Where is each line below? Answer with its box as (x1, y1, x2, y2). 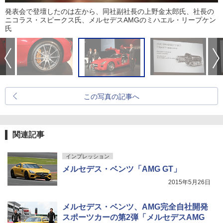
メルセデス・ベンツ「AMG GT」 (62, 164, 181, 173)
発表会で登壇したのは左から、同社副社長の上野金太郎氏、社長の (5, 7, 214, 15)
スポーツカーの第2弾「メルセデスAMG (62, 213, 205, 222)
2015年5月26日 (168, 178, 211, 186)
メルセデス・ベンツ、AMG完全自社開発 (62, 202, 208, 211)
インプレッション (66, 153, 110, 159)
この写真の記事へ (84, 92, 139, 101)
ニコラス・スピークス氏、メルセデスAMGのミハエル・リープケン (5, 15, 216, 24)
